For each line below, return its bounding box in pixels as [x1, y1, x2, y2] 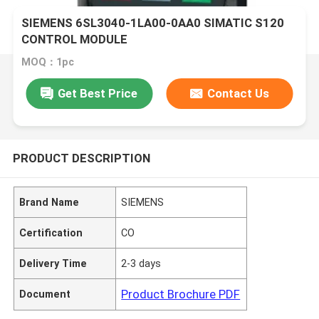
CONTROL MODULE [21, 32, 128, 47]
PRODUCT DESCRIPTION [12, 150, 150, 165]
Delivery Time [19, 257, 88, 269]
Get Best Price [58, 85, 138, 100]
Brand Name [19, 196, 80, 208]
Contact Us [207, 85, 270, 100]
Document [19, 288, 71, 300]
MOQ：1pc [21, 56, 75, 68]
